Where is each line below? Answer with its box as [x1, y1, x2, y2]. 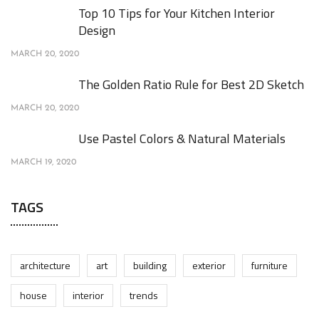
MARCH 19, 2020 [11, 157, 76, 167]
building [133, 257, 167, 273]
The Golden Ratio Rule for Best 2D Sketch [78, 74, 304, 94]
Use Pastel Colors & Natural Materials [78, 128, 286, 148]
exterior [192, 257, 226, 273]
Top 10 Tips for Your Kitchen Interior [78, 3, 275, 23]
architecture [20, 257, 70, 273]
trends [130, 287, 158, 303]
